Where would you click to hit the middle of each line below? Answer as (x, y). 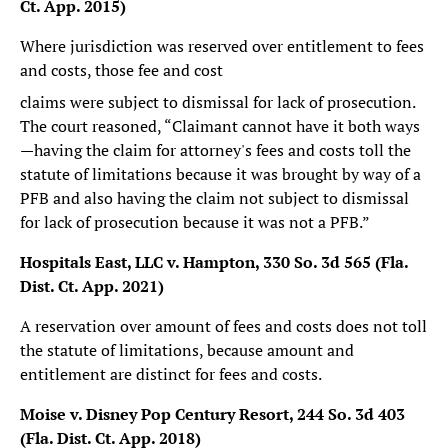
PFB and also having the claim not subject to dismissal (214, 197)
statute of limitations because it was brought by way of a (220, 173)
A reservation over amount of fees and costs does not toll (223, 325)
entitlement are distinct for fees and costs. (171, 373)
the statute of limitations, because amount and (187, 349)
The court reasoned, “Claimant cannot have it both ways (220, 125)
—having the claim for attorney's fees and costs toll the (215, 149)
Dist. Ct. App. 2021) (92, 285)
